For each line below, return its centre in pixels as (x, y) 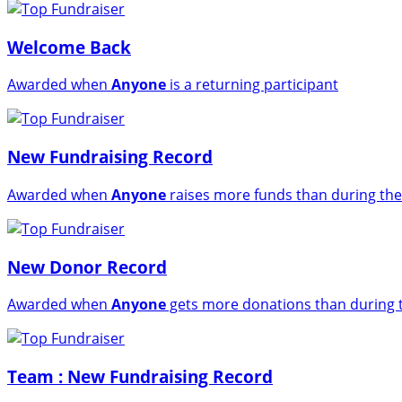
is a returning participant (252, 85)
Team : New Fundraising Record (140, 377)
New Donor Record (87, 267)
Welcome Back (69, 47)
